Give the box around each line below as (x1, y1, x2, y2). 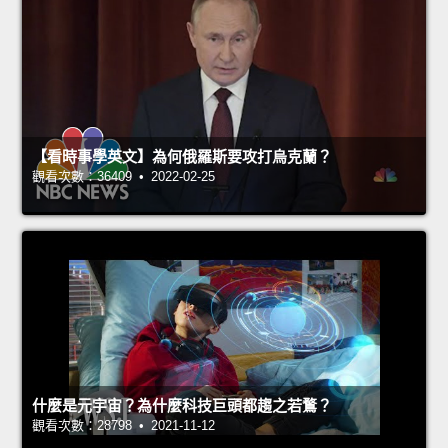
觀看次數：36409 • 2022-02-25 (32, 169, 215, 185)
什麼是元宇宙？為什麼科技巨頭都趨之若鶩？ (32, 397, 332, 415)
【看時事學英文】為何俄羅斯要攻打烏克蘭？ (32, 148, 332, 166)
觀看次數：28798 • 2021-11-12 (32, 418, 215, 434)
